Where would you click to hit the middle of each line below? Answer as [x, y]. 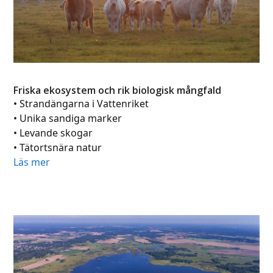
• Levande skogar [53, 133]
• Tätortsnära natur [58, 147]
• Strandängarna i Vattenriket [81, 103]
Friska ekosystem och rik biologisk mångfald [118, 90]
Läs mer [32, 162]
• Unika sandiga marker [68, 118]
